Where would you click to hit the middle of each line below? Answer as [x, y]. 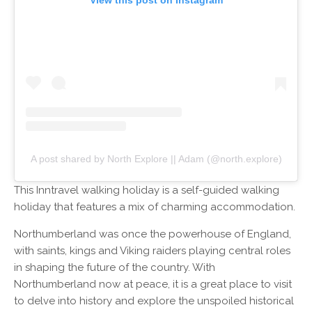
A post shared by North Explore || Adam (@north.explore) [156, 158]
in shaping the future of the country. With [115, 267]
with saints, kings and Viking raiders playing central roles [152, 250]
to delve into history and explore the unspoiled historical [154, 301]
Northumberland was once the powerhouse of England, [153, 234]
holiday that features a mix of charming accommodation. [156, 206]
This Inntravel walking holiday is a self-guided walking [147, 190]
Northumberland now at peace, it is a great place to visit [153, 284]
